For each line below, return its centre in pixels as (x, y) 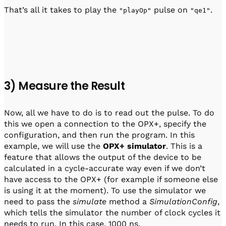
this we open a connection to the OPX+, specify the (105, 124)
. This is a (184, 146)
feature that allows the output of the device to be (103, 157)
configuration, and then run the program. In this (99, 135)
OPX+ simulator (134, 146)
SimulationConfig (183, 202)
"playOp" (135, 11)
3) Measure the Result (65, 86)
